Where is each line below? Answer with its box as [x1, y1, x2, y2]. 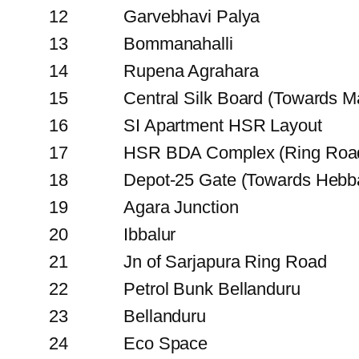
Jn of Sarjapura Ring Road [123, 251, 327, 272]
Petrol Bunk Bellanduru [123, 278, 301, 299]
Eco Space [123, 333, 208, 353]
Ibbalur [123, 224, 176, 244]
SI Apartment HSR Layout [123, 115, 322, 135]
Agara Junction [123, 196, 239, 217]
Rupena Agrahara [123, 60, 259, 81]
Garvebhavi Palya [123, 6, 260, 26]
